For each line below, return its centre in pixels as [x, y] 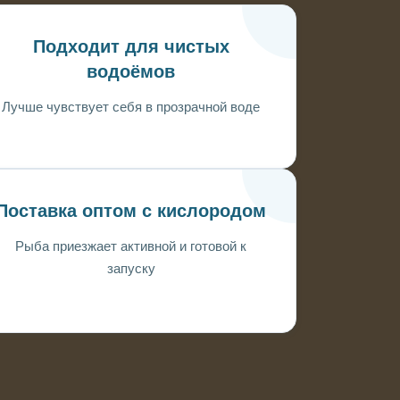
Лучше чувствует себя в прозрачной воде [131, 106]
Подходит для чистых [131, 46]
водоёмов [131, 71]
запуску [131, 267]
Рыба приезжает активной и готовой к [131, 245]
